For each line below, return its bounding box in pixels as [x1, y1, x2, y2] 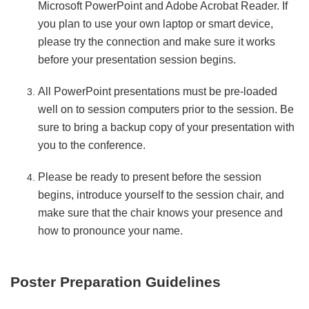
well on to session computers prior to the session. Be [38, 103, 294, 115]
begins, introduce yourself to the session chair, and [38, 189, 284, 201]
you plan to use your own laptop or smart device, [38, 18, 273, 30]
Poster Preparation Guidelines [10, 274, 221, 290]
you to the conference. [38, 139, 146, 151]
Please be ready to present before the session [38, 171, 261, 183]
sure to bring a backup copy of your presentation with [38, 121, 295, 133]
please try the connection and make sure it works [38, 36, 275, 48]
